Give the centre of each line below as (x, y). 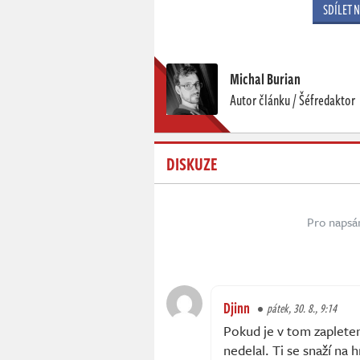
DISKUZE (192, 164)
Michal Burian (265, 79)
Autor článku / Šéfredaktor (292, 100)
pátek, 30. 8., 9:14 (302, 309)
